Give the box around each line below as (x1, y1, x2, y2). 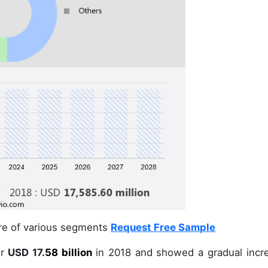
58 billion (44, 246, 92, 259)
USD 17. (4, 246, 45, 259)
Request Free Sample (111, 221, 216, 234)
